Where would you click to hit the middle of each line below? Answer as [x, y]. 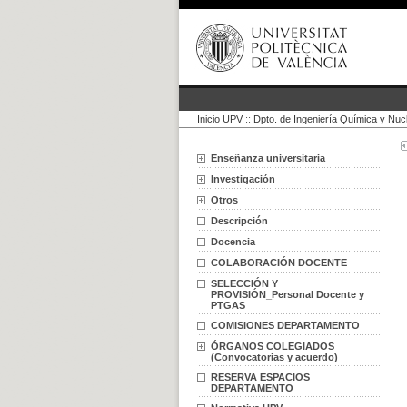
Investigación [243, 179]
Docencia [233, 242]
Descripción [239, 221]
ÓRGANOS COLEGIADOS [273, 346]
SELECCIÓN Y [244, 283]
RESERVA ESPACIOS [260, 377]
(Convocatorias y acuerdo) [274, 357]
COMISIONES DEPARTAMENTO [285, 325]
